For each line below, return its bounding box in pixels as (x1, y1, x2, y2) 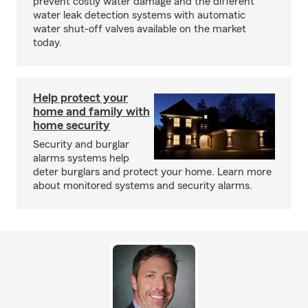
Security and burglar (33, 139, 129, 150)
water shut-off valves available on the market (33, 23, 246, 34)
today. (33, 37, 62, 48)
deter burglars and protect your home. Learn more (33, 166, 272, 177)
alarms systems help (33, 153, 129, 164)
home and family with (33, 105, 150, 118)
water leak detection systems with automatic (33, 10, 245, 21)
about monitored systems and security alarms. (33, 180, 252, 191)
